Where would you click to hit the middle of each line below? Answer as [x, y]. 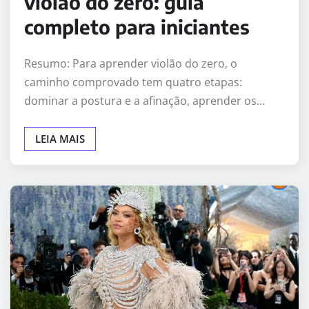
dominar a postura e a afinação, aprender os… [144, 100]
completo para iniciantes [137, 26]
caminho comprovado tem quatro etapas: [133, 82]
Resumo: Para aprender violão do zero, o [131, 63]
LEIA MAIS [60, 138]
